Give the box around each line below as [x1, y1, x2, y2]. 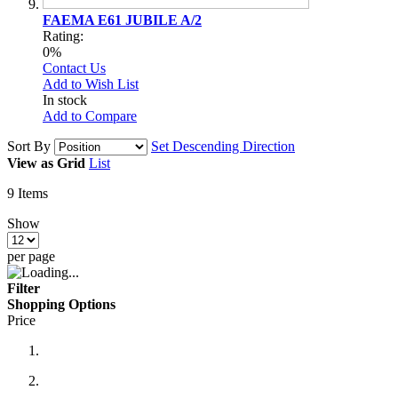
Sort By [7, 138, 51, 154]
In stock [43, 92, 87, 107]
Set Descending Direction [151, 138, 295, 154]
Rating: [43, 28, 84, 44]
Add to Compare [43, 107, 137, 123]
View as [7, 155, 53, 171]
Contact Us [43, 60, 106, 76]
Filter [7, 280, 40, 296]
